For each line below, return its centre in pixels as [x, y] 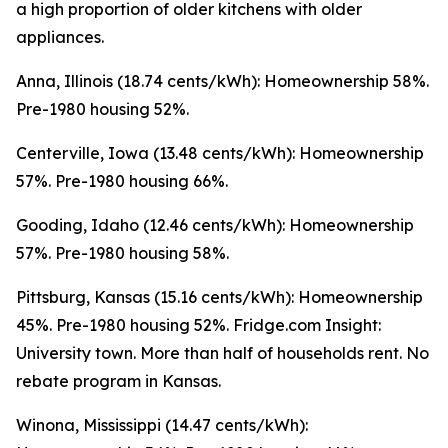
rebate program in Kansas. [118, 381]
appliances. [60, 37]
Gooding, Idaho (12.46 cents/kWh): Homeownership [215, 225]
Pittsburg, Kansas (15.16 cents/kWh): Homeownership [219, 297]
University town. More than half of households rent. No [222, 353]
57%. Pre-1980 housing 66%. [122, 181]
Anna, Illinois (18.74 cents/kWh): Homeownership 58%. [222, 81]
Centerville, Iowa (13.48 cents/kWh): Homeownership [220, 153]
